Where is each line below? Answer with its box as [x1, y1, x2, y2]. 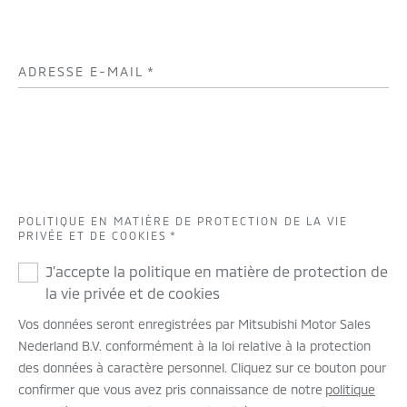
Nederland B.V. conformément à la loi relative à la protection [18, 338, 371, 353]
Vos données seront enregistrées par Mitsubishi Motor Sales [18, 316, 371, 332]
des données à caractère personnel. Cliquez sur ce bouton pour [18, 360, 386, 375]
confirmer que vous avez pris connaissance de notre [18, 382, 325, 397]
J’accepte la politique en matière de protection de [45, 263, 388, 280]
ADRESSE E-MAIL [18, 64, 144, 79]
